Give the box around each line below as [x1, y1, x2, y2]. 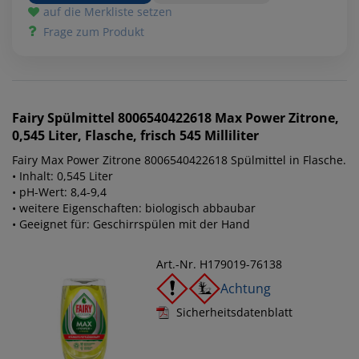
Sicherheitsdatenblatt [176, 304, 292, 320]
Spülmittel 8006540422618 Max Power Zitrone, [47, 108, 339, 127]
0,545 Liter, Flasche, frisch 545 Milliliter [12, 126, 259, 144]
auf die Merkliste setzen [43, 3, 172, 19]
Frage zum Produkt [43, 23, 144, 39]
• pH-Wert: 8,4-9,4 [12, 184, 107, 200]
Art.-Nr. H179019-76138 [156, 256, 282, 272]
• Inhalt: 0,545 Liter [12, 167, 113, 184]
